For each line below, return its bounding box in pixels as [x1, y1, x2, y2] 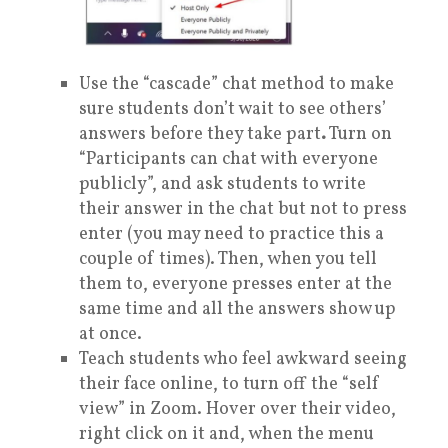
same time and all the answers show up [79, 297, 396, 323]
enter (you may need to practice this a [79, 222, 384, 248]
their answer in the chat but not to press [79, 197, 407, 223]
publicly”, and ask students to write [79, 172, 366, 198]
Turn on [326, 122, 392, 148]
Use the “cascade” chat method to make [79, 72, 394, 98]
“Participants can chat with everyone [79, 147, 378, 173]
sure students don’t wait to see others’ [79, 97, 386, 123]
